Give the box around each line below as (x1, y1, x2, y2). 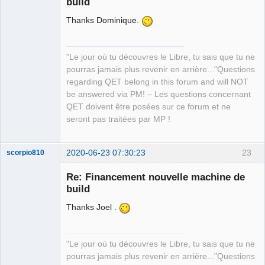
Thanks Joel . (66, 202, 119, 212)
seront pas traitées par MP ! (66, 114, 170, 124)
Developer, (7, 99, 41, 108)
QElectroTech (7, 74, 50, 83)
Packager (7, 107, 37, 116)
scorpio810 (7, 148, 44, 156)
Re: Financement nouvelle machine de (66, 171, 245, 183)
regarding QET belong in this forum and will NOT (66, 77, 248, 86)
